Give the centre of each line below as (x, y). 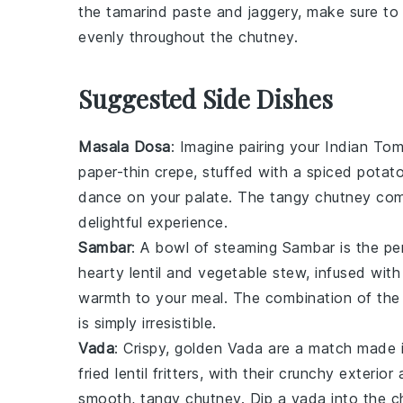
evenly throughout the (158, 37)
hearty (104, 273)
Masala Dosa (125, 147)
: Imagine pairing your (247, 147)
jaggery (273, 12)
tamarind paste (159, 12)
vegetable (233, 273)
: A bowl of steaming (207, 247)
